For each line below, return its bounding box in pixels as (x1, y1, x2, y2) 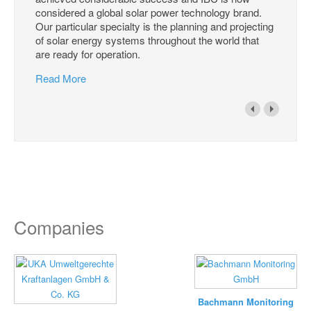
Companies (14, 214, 104, 240)
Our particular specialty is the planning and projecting (35, 18, 274, 33)
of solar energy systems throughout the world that (35, 32, 260, 47)
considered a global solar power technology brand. (35, 4, 262, 19)
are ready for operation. (35, 46, 141, 61)
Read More (35, 70, 87, 85)
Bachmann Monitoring (198, 295, 294, 309)
